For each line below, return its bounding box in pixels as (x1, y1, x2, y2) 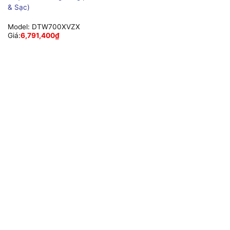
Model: (7, 23, 32, 31)
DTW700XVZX (31, 23, 80, 31)
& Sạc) (7, 3, 30, 11)
